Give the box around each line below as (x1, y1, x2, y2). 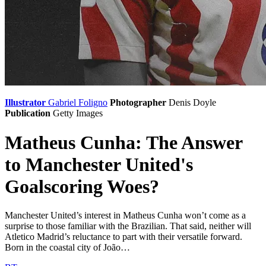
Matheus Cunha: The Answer (5, 131, 242, 153)
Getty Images (53, 108, 103, 119)
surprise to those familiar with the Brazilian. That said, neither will (5, 221, 251, 232)
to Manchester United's (5, 153, 193, 175)
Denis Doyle (169, 97, 216, 108)
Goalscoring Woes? (5, 175, 159, 197)
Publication (5, 108, 50, 119)
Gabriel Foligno (48, 97, 107, 108)
